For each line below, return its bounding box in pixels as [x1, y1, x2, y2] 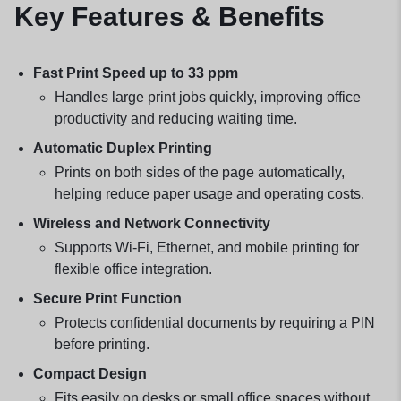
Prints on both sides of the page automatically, [54, 164, 345, 180]
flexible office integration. [54, 260, 212, 277]
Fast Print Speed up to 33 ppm [32, 64, 238, 81]
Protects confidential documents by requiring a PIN [54, 314, 375, 330]
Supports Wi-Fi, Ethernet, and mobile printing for [54, 239, 359, 255]
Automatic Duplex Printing [32, 140, 212, 156]
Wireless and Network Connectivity [32, 215, 270, 231]
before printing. [54, 336, 149, 352]
